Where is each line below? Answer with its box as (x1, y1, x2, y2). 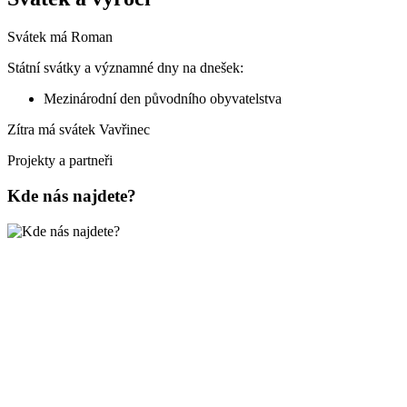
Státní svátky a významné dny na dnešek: (7, 60, 243, 76)
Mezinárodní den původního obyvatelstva (44, 91, 282, 107)
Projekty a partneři (7, 153, 113, 169)
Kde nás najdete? (7, 186, 136, 206)
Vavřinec (99, 122, 150, 138)
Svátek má (7, 29, 71, 45)
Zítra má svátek (7, 122, 99, 138)
